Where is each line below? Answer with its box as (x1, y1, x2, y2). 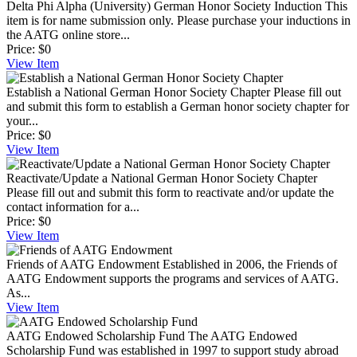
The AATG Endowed (188, 328, 297, 343)
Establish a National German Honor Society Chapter (6, 84, 270, 99)
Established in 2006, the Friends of (163, 257, 337, 271)
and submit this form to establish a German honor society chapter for (6, 99, 349, 113)
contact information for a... (6, 199, 139, 214)
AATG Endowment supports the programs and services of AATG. (6, 271, 339, 285)
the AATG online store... (6, 27, 130, 41)
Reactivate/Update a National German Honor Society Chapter (6, 171, 317, 185)
